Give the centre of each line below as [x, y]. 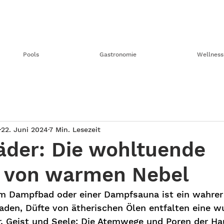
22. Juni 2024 [24, 129]
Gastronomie [118, 55]
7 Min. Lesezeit [75, 129]
